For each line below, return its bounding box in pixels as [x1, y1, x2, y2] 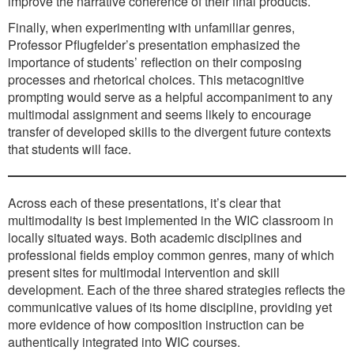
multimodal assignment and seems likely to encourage [8, 104, 311, 123]
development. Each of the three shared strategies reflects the [8, 280, 345, 299]
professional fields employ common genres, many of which [8, 245, 334, 264]
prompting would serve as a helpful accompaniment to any [8, 87, 333, 106]
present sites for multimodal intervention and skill [8, 262, 280, 281]
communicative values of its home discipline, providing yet [8, 297, 332, 316]
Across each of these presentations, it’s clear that [8, 193, 281, 212]
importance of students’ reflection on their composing [8, 52, 302, 71]
